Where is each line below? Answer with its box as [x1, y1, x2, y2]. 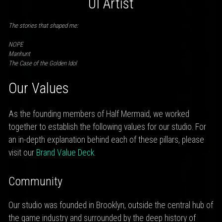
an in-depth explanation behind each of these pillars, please [8, 135, 204, 145]
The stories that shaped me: [8, 21, 78, 29]
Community [8, 174, 62, 188]
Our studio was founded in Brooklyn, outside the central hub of [8, 200, 213, 211]
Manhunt [8, 50, 30, 58]
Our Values [8, 79, 69, 97]
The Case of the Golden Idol [8, 59, 77, 67]
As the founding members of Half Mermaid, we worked [8, 109, 189, 119]
